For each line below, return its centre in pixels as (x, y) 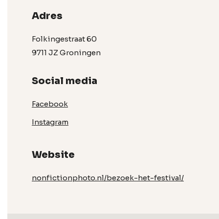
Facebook (50, 104)
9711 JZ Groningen (66, 53)
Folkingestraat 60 (64, 39)
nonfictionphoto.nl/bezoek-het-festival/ (108, 178)
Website (53, 155)
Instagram (50, 122)
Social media (65, 81)
